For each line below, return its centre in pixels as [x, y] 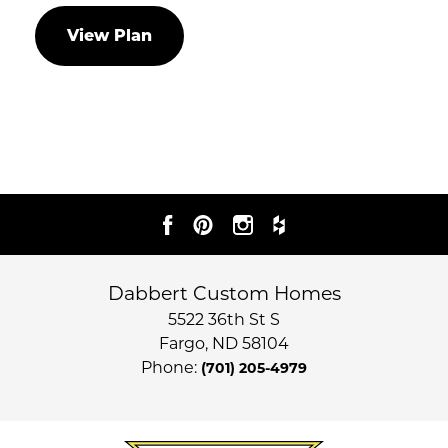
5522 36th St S [224, 320]
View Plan [109, 35]
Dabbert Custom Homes [224, 294]
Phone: [171, 368]
